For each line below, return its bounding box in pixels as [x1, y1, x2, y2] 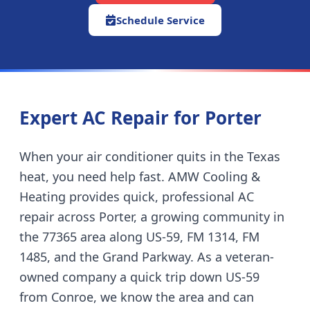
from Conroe [19, 289, 93, 305]
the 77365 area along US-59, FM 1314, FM [19, 228, 259, 245]
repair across [19, 208, 99, 225]
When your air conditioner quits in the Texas [19, 148, 280, 165]
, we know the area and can [93, 289, 254, 305]
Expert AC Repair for [19, 105, 205, 130]
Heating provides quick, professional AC [19, 188, 254, 205]
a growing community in [140, 208, 284, 225]
